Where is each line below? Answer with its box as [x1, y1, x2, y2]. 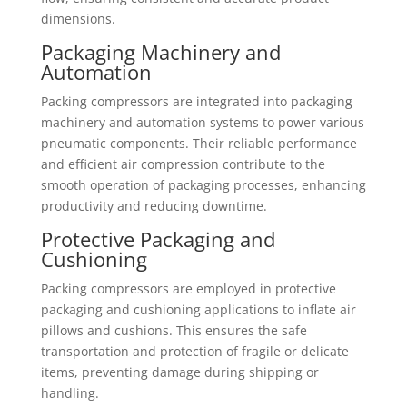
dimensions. [40, 10, 115, 27]
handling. [40, 384, 99, 402]
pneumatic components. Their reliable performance [40, 134, 357, 152]
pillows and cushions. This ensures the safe [40, 322, 307, 339]
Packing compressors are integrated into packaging [40, 93, 352, 110]
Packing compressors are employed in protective [40, 280, 336, 297]
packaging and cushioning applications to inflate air [40, 301, 356, 318]
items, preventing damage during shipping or [40, 363, 319, 381]
